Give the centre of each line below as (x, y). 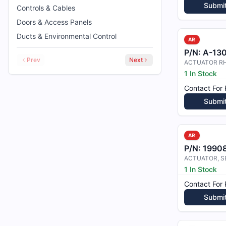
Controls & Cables (46, 8)
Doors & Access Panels (54, 22)
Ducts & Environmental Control (67, 36)
